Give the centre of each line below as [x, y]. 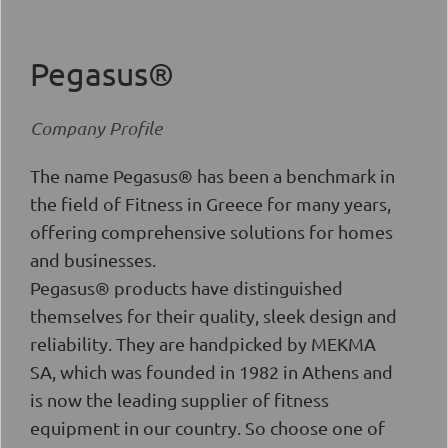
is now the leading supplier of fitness [179, 399]
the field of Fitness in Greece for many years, [210, 203]
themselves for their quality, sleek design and [213, 315]
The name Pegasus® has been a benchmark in [212, 175]
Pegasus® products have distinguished [186, 287]
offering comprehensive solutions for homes [211, 231]
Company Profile [96, 127]
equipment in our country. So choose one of [207, 427]
